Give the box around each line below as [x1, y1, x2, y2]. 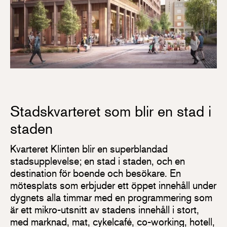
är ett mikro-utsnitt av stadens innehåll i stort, [10, 203, 199, 216]
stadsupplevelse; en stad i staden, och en [10, 155, 185, 168]
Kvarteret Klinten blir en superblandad [10, 142, 168, 156]
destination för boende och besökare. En [10, 167, 181, 180]
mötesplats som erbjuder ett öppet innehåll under [10, 179, 216, 192]
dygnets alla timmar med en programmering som [10, 191, 212, 204]
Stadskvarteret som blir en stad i [10, 102, 211, 120]
